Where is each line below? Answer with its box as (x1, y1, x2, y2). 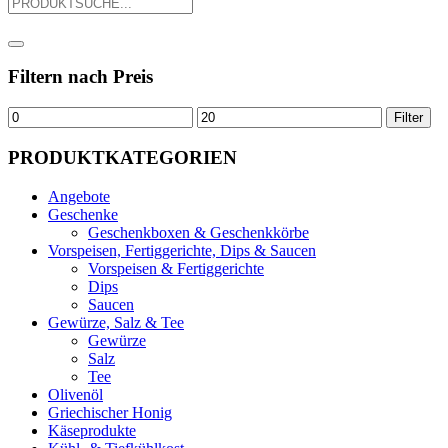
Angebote (48, 187, 110, 205)
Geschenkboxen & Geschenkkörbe (88, 223, 309, 241)
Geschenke (48, 205, 118, 223)
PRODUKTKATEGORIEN (8, 146, 237, 168)
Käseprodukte (48, 421, 136, 439)
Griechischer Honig (48, 403, 172, 421)
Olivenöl (48, 385, 103, 403)
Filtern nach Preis (8, 66, 153, 88)
